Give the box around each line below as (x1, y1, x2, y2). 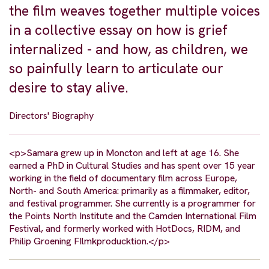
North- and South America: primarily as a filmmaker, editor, (9, 184, 250, 198)
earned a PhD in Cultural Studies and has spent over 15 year (9, 159, 255, 172)
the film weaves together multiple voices (9, 2, 260, 20)
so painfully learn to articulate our (9, 59, 223, 78)
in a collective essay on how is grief (9, 21, 228, 40)
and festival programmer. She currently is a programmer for (9, 197, 256, 210)
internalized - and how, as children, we (9, 40, 248, 59)
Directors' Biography (9, 109, 94, 122)
